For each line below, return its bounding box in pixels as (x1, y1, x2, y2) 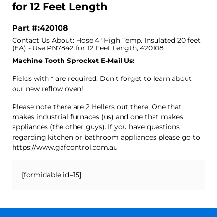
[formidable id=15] (22, 170, 81, 179)
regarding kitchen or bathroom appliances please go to (12, 132, 200, 141)
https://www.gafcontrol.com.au (12, 142, 118, 152)
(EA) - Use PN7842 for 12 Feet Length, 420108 (12, 43, 164, 52)
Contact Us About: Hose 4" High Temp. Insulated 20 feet (12, 35, 201, 45)
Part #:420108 (12, 22, 68, 32)
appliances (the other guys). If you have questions (12, 122, 180, 131)
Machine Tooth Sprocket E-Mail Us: (12, 56, 135, 65)
